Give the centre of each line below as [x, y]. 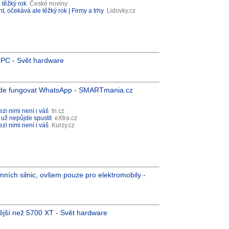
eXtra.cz [66, 118]
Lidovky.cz [121, 11]
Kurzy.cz [63, 125]
